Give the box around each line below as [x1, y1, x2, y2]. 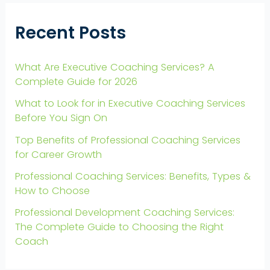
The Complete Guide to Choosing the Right [15, 220, 224, 234]
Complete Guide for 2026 [15, 75, 138, 89]
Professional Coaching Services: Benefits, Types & [15, 169, 251, 183]
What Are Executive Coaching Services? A [15, 60, 215, 75]
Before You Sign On [15, 111, 108, 125]
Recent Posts [15, 21, 127, 45]
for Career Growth [15, 147, 102, 162]
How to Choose [15, 183, 90, 198]
